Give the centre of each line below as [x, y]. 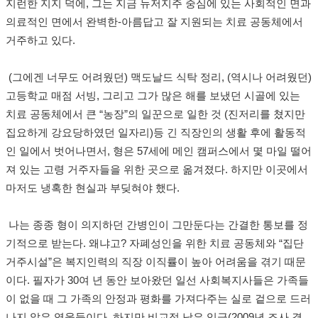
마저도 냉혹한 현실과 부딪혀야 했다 [91, 188]
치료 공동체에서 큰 [53, 115]
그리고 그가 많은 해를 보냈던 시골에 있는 [201, 96]
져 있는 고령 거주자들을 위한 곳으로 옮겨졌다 [115, 170]
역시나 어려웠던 [269, 78]
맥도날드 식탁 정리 [176, 78]
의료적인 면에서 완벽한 [62, 22]
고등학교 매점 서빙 [51, 96]
